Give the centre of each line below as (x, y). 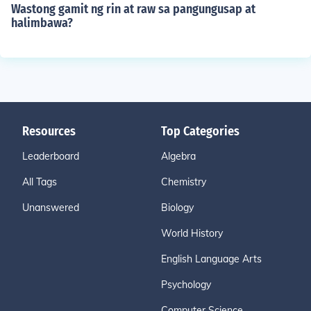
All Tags (40, 182)
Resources (49, 131)
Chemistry (184, 182)
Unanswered (51, 208)
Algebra (178, 156)
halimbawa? (42, 23)
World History (192, 233)
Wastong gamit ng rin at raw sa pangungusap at (133, 9)
